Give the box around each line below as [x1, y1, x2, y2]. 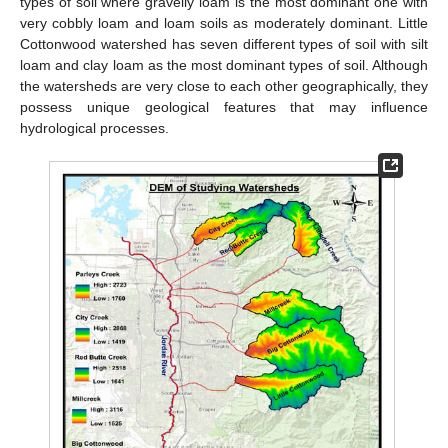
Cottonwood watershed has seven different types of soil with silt [20, 35, 428, 52]
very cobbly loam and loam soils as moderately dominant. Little [20, 14, 428, 31]
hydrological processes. [20, 119, 169, 136]
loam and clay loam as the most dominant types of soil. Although [20, 56, 428, 73]
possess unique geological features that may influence [20, 98, 428, 115]
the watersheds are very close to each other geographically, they [20, 77, 428, 94]
